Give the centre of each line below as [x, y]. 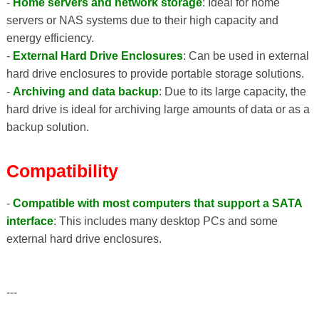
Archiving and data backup [85, 91]
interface [30, 221]
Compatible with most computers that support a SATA [157, 204]
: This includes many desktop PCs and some [165, 221]
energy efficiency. [50, 38]
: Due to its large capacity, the [232, 91]
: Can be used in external [246, 56]
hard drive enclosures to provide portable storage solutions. [155, 73]
